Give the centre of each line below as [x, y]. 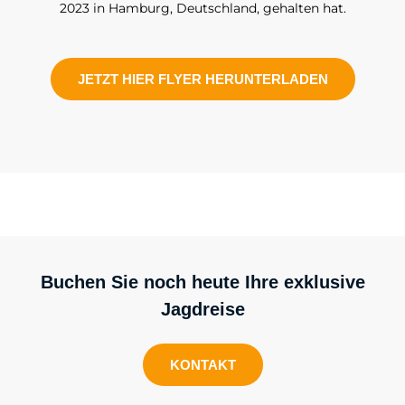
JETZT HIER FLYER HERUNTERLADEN [202, 79]
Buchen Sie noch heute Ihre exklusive [202, 282]
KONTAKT [202, 364]
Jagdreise [202, 309]
